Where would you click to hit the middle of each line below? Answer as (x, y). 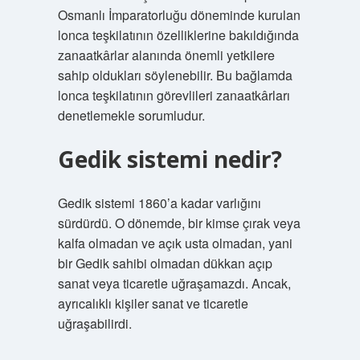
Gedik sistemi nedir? (170, 159)
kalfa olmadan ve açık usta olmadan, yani (175, 243)
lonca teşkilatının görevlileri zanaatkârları (174, 95)
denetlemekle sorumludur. (131, 115)
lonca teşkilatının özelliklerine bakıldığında (178, 35)
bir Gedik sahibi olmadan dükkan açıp (165, 263)
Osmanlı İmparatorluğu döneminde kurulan (179, 15)
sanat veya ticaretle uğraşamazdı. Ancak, (174, 283)
